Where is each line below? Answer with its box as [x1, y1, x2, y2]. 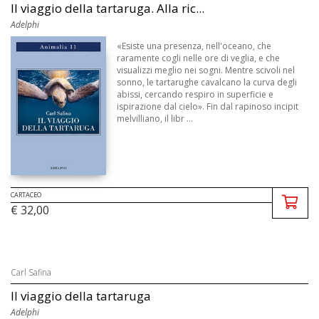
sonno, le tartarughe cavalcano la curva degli [117, 75, 298, 88]
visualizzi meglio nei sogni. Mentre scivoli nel [117, 63, 296, 76]
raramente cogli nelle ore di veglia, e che [117, 51, 281, 64]
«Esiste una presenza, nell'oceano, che [117, 39, 272, 52]
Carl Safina [11, 266, 51, 279]
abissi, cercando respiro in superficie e [117, 88, 274, 100]
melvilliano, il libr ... [117, 112, 194, 125]
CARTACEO [11, 190, 41, 200]
